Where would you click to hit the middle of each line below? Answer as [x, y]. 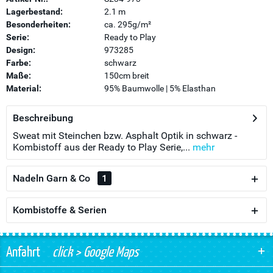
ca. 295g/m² [127, 24]
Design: [21, 50]
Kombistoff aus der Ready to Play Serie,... [101, 147]
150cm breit [126, 76]
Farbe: [19, 63]
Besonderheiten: [38, 24]
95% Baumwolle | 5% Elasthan [160, 88]
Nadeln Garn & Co [53, 178]
